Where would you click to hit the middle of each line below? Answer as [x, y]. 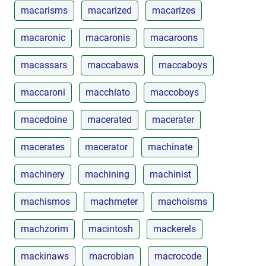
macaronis [108, 37]
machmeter [114, 201]
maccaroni [43, 92]
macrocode [178, 256]
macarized [110, 10]
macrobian [112, 256]
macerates [43, 147]
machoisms [183, 201]
